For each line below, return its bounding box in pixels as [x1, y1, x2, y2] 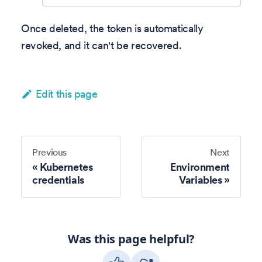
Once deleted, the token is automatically [21, 21, 204, 35]
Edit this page [36, 87, 98, 101]
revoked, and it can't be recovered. [21, 38, 182, 52]
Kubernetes [40, 160, 93, 174]
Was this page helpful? [67, 231, 195, 247]
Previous [32, 146, 67, 158]
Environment [170, 160, 230, 174]
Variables [178, 173, 222, 187]
